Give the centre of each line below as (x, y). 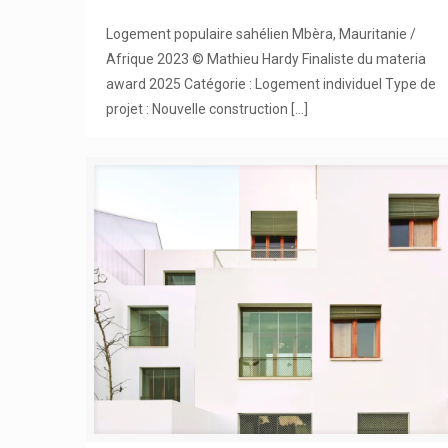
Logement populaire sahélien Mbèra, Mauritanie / (261, 33)
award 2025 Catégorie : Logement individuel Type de (271, 83)
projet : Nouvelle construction (197, 108)
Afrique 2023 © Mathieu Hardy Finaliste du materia (266, 58)
